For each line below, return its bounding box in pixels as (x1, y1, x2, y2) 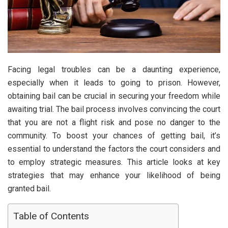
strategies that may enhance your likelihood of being (8, 170, 220, 181)
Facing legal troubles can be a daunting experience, (8, 65, 220, 75)
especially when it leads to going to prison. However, (8, 78, 220, 88)
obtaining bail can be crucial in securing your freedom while (8, 91, 220, 101)
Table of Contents (13, 210, 89, 222)
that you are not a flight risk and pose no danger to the (8, 118, 220, 128)
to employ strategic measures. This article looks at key (8, 157, 220, 167)
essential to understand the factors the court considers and (8, 144, 220, 154)
